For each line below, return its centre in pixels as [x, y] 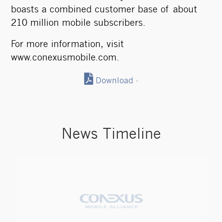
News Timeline [111, 135]
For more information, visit [67, 45]
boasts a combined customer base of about [104, 10]
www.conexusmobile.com [63, 58]
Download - [117, 81]
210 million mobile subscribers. [78, 24]
